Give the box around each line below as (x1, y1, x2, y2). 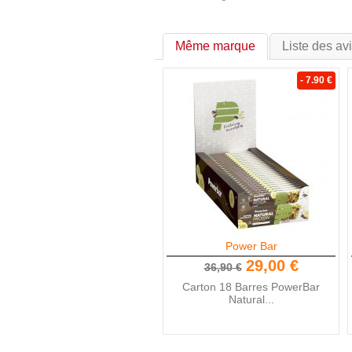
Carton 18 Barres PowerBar (182, 280, 320, 293)
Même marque (175, 39, 255, 53)
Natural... (228, 293, 274, 306)
